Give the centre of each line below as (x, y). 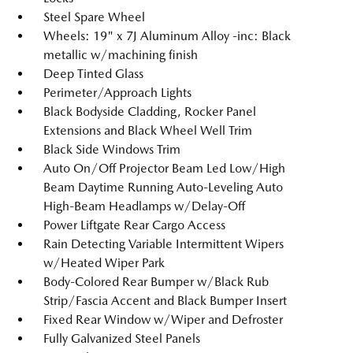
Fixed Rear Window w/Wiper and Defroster (163, 320)
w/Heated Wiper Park (104, 263)
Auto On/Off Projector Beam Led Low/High (164, 168)
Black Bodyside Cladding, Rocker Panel (150, 111)
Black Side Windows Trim (112, 149)
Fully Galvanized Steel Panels (122, 338)
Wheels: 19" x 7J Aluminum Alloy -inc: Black (167, 36)
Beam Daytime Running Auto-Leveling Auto (163, 187)
